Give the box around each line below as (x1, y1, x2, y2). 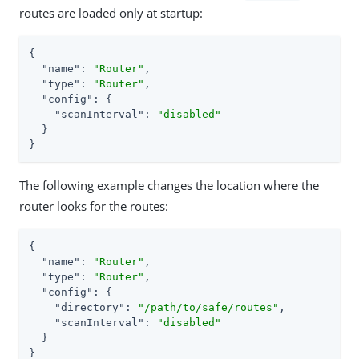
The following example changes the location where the (19, 177, 319, 194)
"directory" (54, 301, 125, 314)
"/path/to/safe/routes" (138, 301, 279, 314)
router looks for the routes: (19, 198, 168, 215)
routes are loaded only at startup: (19, 5, 203, 22)
